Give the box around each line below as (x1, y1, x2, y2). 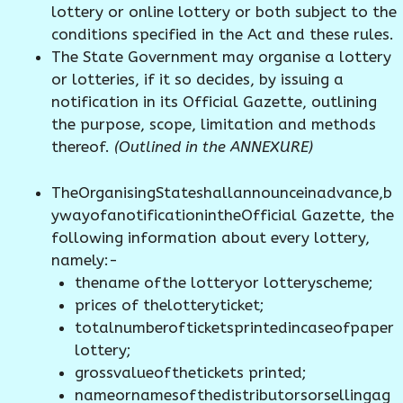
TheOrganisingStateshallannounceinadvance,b (51, 183, 392, 201)
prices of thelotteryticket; (74, 295, 264, 314)
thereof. (51, 138, 114, 157)
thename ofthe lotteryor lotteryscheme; (74, 273, 373, 291)
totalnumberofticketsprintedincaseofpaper (74, 318, 394, 336)
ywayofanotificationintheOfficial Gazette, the (51, 205, 394, 224)
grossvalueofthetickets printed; (74, 363, 307, 381)
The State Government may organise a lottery (51, 48, 391, 67)
